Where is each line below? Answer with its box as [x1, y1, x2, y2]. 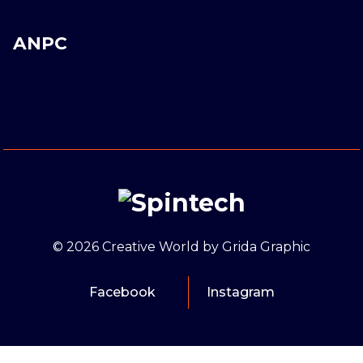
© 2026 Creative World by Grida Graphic [53, 238, 310, 254]
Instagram [206, 284, 275, 300]
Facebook [88, 284, 156, 300]
